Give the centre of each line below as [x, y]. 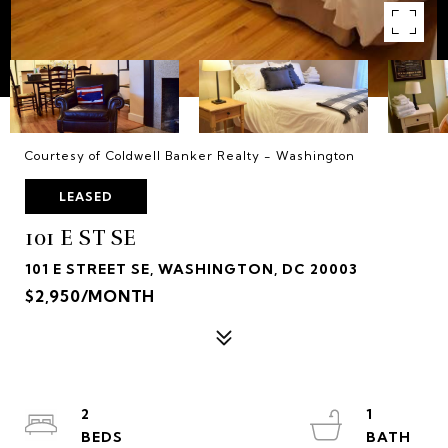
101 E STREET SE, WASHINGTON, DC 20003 [191, 269]
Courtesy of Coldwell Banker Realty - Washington [190, 155]
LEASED [86, 196]
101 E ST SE [81, 238]
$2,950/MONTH [90, 296]
